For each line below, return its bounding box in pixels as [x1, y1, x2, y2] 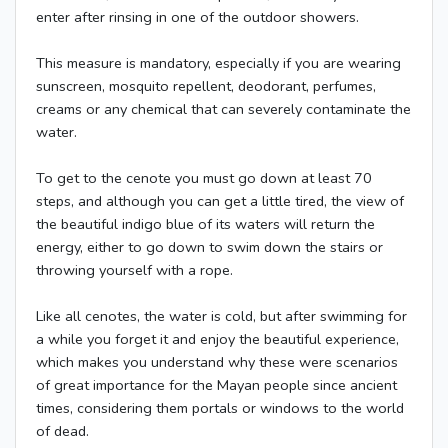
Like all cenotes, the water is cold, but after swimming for [36, 306, 407, 327]
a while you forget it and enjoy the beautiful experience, [36, 329, 399, 350]
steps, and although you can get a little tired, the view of [36, 191, 404, 212]
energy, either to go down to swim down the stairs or [36, 237, 383, 258]
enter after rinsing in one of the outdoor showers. [36, 7, 359, 28]
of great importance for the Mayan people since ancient [36, 375, 397, 396]
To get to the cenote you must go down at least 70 [36, 168, 372, 189]
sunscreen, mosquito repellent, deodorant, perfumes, [36, 76, 376, 97]
